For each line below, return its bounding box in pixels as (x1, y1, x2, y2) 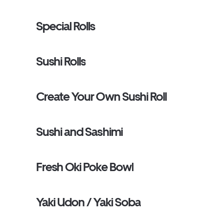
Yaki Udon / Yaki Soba (36, 195, 141, 209)
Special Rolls (36, 19, 95, 33)
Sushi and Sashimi (36, 125, 123, 139)
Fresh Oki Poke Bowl (36, 160, 133, 174)
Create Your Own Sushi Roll (36, 89, 167, 104)
